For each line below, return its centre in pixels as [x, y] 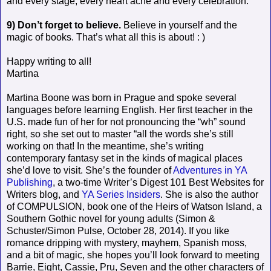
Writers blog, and [44, 194]
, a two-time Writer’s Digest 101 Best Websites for [158, 182]
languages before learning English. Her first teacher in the [130, 109]
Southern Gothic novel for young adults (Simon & [111, 218]
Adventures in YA [210, 170]
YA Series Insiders [121, 194]
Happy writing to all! [49, 61]
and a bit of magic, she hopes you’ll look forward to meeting [133, 255]
